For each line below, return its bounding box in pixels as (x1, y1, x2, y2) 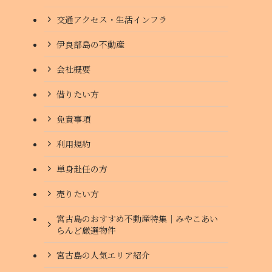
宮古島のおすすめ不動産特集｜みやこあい (56, 212, 218, 225)
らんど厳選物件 (56, 223, 116, 236)
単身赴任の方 (56, 162, 107, 175)
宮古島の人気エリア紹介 (56, 248, 150, 261)
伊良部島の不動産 (56, 38, 124, 50)
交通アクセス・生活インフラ (56, 13, 167, 25)
